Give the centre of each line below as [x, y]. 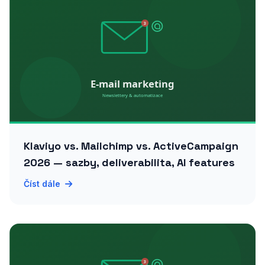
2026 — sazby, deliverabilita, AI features [129, 162]
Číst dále [42, 184]
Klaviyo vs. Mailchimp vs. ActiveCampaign [131, 146]
